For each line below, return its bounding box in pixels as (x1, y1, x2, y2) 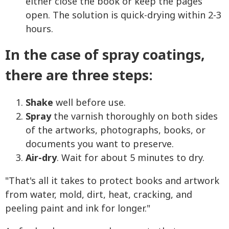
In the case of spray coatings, (5, 45, 205, 66)
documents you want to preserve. (26, 138, 174, 152)
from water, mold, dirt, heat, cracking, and (5, 188, 192, 202)
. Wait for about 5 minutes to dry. (57, 151, 204, 166)
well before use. (53, 96, 126, 110)
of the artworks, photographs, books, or (26, 124, 205, 138)
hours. (26, 22, 53, 37)
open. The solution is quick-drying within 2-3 (26, 9, 221, 23)
